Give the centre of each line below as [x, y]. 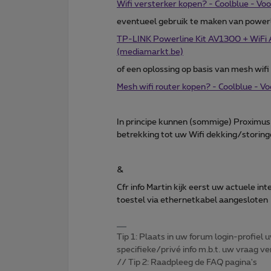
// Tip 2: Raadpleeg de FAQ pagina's [187, 263]
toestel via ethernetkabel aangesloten [193, 201]
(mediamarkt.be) [150, 52]
